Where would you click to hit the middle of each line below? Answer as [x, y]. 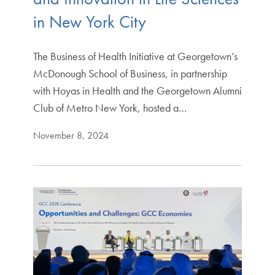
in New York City [89, 21]
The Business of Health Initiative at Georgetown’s [135, 56]
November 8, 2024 [71, 135]
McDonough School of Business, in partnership [130, 73]
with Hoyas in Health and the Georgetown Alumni [137, 90]
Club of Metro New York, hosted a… [110, 107]
